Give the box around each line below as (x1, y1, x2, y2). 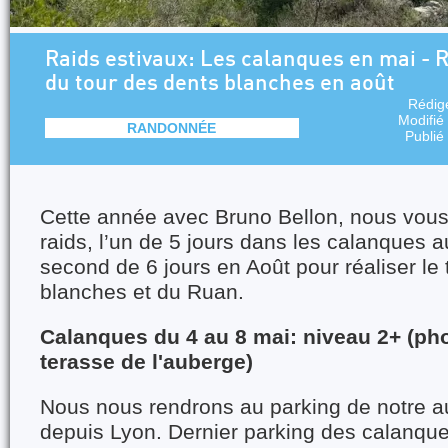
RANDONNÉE (127, 120, 217, 136)
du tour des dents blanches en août (45, 73, 395, 95)
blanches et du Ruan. (40, 280, 244, 304)
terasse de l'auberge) (40, 350, 253, 374)
